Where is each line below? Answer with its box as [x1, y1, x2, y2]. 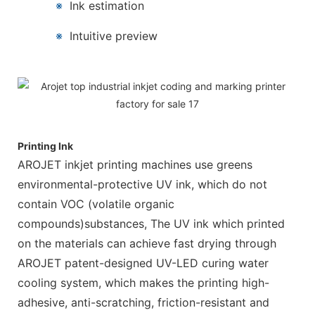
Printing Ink [18, 140, 73, 153]
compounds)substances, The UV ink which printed [18, 217, 285, 231]
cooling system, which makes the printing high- [18, 276, 269, 290]
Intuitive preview [70, 29, 158, 44]
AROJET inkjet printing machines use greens [18, 157, 252, 172]
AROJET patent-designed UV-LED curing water [18, 256, 269, 271]
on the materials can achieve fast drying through [18, 236, 276, 251]
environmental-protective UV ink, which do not [18, 177, 267, 192]
